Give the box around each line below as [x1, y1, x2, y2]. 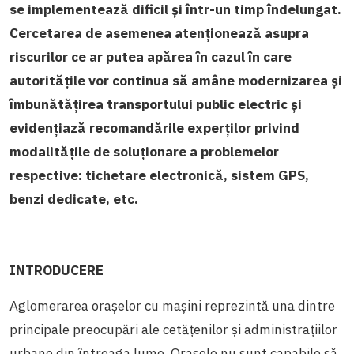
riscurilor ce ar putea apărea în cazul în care [9, 47, 292, 66]
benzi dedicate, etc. [9, 190, 138, 208]
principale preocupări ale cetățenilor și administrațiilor [9, 320, 337, 338]
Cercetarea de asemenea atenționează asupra [9, 24, 309, 42]
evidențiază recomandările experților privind [9, 119, 299, 137]
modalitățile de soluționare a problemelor [9, 142, 279, 160]
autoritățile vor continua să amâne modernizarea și [9, 71, 342, 89]
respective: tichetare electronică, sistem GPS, [9, 166, 309, 184]
